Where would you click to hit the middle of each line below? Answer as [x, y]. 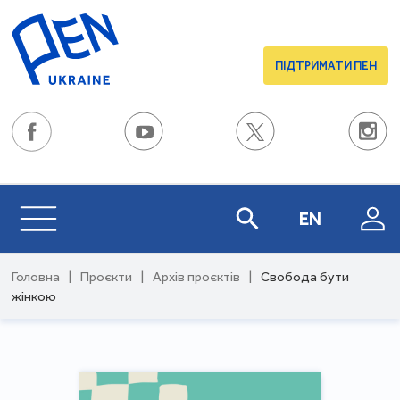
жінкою [34, 296]
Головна [36, 277]
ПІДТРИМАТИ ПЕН [325, 66]
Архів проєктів [197, 277]
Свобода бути [305, 277]
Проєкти [107, 277]
